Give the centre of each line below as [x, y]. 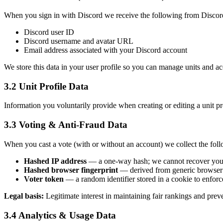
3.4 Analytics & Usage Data [60, 215]
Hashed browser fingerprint [71, 170]
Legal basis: [24, 196]
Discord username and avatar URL [79, 41]
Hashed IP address [55, 161]
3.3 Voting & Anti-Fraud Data [66, 125]
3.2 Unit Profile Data [46, 86]
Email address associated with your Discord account [106, 50]
